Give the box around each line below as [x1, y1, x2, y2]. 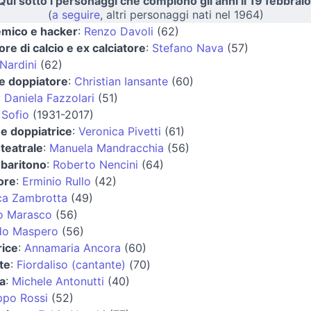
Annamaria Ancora [24, 240, 121, 255]
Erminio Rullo [22, 174, 91, 188]
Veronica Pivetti [78, 124, 161, 138]
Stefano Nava [151, 40, 224, 55]
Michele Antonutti [11, 274, 104, 288]
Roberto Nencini [52, 157, 138, 171]
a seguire [51, 7, 100, 22]
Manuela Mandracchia [49, 140, 164, 155]
